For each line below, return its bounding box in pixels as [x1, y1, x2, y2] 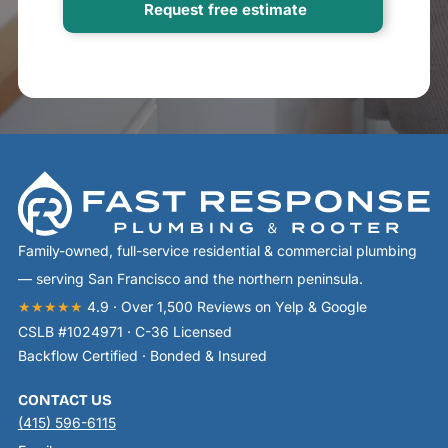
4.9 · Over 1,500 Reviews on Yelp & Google [86, 298, 367, 316]
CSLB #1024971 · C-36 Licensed [17, 323, 232, 341]
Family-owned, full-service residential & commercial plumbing [17, 242, 417, 260]
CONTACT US [17, 391, 112, 410]
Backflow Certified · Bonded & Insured [17, 347, 267, 365]
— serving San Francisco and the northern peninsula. [17, 270, 363, 288]
